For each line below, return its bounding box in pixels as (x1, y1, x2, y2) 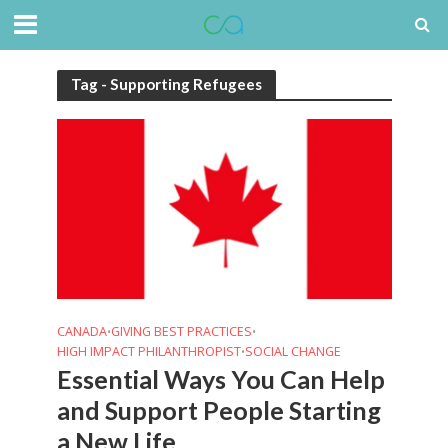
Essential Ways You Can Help (56, 364, 385, 395)
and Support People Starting (56, 395, 381, 426)
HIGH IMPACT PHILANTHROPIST (56, 343, 241, 361)
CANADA (56, 323, 107, 341)
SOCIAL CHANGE (244, 343, 341, 361)
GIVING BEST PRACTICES (110, 323, 252, 341)
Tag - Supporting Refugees (70, 75, 262, 93)
